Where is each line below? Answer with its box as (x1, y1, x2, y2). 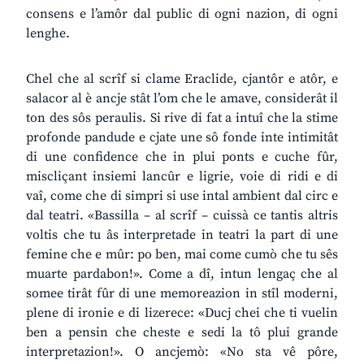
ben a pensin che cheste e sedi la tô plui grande (26, 324, 338, 341)
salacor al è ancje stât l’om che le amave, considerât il (26, 90, 338, 107)
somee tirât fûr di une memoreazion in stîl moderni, (26, 285, 338, 302)
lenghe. (26, 25, 70, 42)
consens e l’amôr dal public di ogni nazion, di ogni (26, 6, 338, 23)
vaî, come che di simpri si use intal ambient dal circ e (26, 188, 338, 205)
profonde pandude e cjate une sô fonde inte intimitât (26, 129, 338, 146)
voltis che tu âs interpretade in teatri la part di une (26, 227, 338, 244)
